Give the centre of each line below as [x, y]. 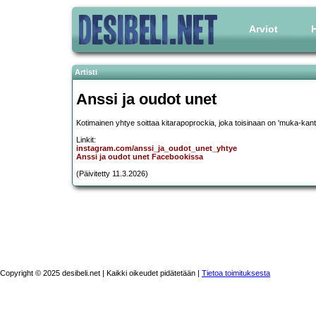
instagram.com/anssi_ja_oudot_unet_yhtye [157, 148]
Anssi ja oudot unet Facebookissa [140, 157]
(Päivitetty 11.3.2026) [112, 174]
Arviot [263, 29]
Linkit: [86, 140]
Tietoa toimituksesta [236, 273]
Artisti [86, 72]
